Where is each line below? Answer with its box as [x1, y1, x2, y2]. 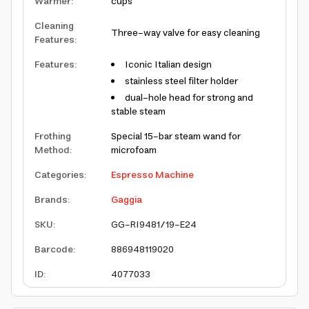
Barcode [34, 241, 73, 258]
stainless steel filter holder [125, 73, 238, 90]
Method [34, 142, 70, 159]
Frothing [34, 128, 71, 145]
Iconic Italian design [125, 57, 212, 73]
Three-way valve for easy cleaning [111, 25, 260, 41]
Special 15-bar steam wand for [111, 128, 241, 145]
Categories [34, 167, 84, 183]
